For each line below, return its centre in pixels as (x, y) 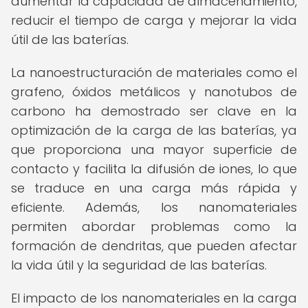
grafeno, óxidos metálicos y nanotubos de (154, 92)
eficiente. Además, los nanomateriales (154, 207)
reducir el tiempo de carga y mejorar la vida (154, 20)
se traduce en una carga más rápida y (154, 188)
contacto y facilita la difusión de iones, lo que (154, 169)
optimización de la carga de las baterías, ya (154, 130)
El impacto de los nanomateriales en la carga (154, 298)
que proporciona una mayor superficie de (154, 150)
